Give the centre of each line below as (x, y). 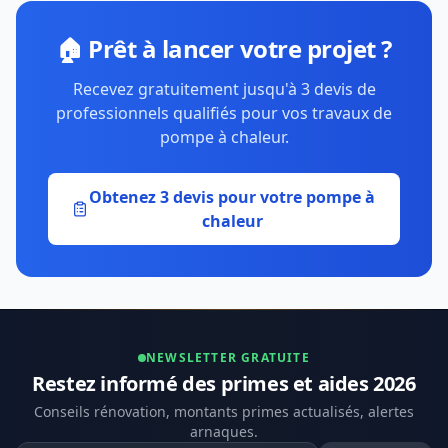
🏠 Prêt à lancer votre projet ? (224, 48)
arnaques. (224, 431)
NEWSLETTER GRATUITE (228, 357)
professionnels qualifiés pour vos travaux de (224, 112)
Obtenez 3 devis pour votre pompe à (232, 196)
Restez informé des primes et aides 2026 (224, 383)
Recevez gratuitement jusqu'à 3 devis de (224, 88)
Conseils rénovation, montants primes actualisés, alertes (224, 411)
